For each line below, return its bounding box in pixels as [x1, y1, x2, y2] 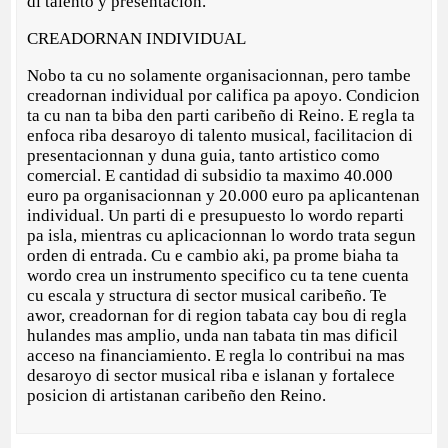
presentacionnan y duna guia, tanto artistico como [27, 146, 381, 166]
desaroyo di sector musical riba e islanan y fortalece [27, 366, 396, 386]
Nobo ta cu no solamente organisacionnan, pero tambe [27, 66, 412, 86]
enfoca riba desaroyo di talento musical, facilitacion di [27, 126, 414, 146]
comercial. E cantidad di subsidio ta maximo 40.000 [27, 166, 394, 186]
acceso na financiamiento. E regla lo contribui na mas [27, 346, 406, 366]
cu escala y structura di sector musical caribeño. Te [27, 286, 388, 306]
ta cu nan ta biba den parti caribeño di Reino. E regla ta [27, 106, 416, 126]
